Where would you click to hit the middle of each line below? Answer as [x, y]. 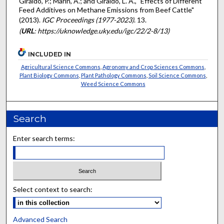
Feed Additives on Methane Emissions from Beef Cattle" [106, 10]
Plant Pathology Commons [113, 75]
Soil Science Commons [177, 75]
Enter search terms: [44, 138]
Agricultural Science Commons [60, 66]
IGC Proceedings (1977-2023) [88, 20]
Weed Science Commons [113, 83]
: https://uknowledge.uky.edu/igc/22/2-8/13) [101, 31]
